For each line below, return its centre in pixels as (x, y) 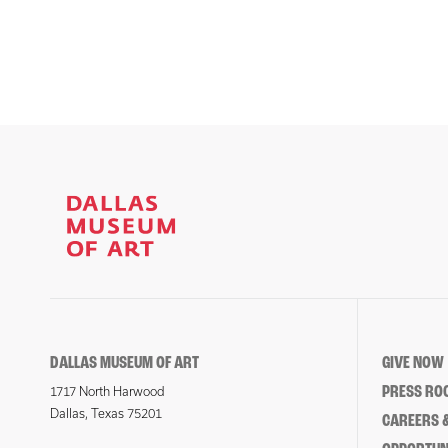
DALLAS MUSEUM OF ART (124, 363)
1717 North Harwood (107, 391)
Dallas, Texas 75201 (106, 413)
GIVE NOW (412, 363)
